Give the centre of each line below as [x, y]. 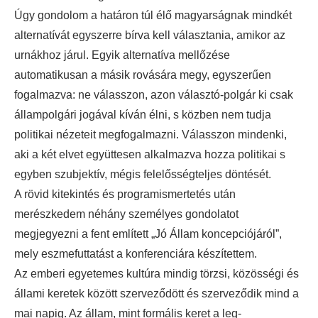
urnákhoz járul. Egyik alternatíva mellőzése [122, 55]
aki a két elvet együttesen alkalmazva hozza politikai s [150, 155]
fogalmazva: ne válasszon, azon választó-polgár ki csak [154, 95]
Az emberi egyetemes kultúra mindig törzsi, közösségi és [157, 274]
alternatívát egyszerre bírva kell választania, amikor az [150, 35]
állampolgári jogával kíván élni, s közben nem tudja [143, 115]
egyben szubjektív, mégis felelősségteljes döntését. [143, 175]
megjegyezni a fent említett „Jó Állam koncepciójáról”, [148, 234]
